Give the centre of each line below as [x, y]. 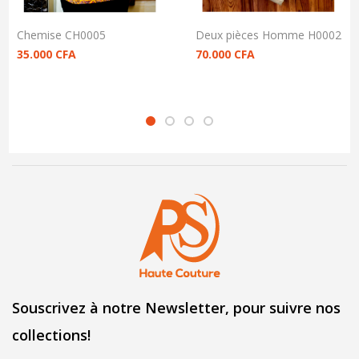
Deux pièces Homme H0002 [268, 35]
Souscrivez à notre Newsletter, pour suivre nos [176, 308]
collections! [51, 335]
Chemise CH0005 [61, 35]
